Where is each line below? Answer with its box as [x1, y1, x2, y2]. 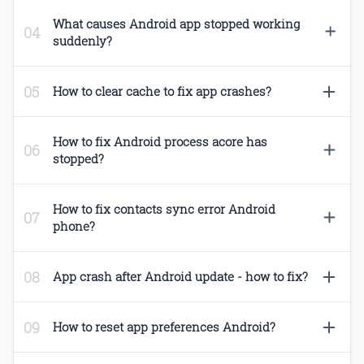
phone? [53, 218, 95, 235]
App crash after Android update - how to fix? [53, 268, 308, 285]
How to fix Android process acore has [53, 133, 267, 150]
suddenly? [53, 32, 112, 50]
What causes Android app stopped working [53, 15, 300, 32]
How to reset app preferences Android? [53, 318, 275, 336]
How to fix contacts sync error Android [53, 201, 275, 218]
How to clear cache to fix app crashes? [53, 83, 271, 100]
